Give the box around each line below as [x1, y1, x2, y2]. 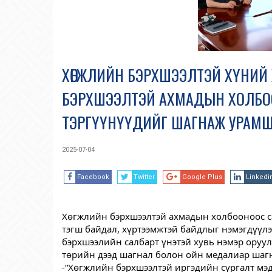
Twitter [134, 173, 155, 181]
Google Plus [182, 173, 222, 181]
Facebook [77, 173, 109, 181]
